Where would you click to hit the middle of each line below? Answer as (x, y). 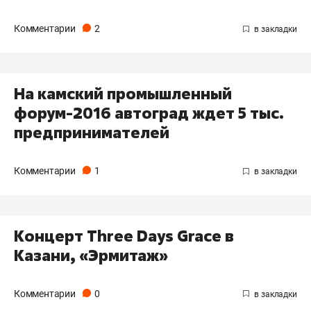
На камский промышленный (123, 93)
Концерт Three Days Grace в (124, 236)
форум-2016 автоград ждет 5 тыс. (149, 113)
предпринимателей (92, 132)
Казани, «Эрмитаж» (91, 255)
